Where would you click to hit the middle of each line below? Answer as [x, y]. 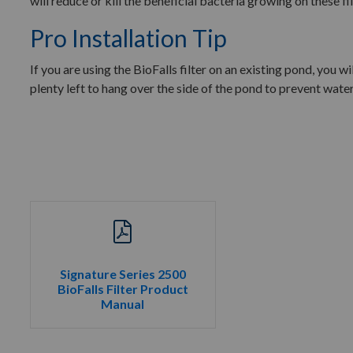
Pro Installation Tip [128, 38]
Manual [123, 303]
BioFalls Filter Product [123, 288]
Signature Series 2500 [123, 273]
